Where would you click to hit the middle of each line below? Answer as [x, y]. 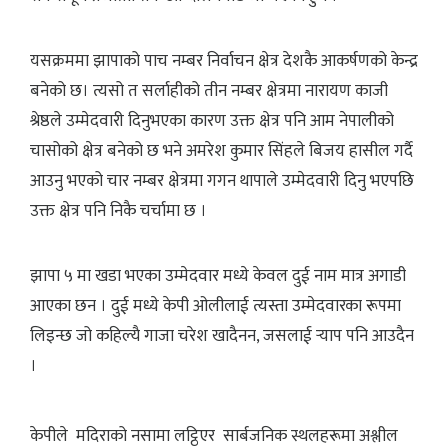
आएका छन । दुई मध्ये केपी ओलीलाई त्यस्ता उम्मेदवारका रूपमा [215, 305]
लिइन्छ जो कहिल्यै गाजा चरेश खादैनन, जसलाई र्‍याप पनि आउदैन [222, 335]
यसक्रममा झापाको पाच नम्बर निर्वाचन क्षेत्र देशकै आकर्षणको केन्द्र [224, 60]
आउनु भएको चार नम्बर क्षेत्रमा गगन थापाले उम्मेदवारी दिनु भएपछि [222, 180]
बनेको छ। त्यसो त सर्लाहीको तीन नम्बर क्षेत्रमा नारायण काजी [209, 90]
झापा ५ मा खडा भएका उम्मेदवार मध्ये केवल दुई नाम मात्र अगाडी [218, 275]
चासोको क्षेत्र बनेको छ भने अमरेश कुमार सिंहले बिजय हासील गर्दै [221, 150]
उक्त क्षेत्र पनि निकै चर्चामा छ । [120, 210]
